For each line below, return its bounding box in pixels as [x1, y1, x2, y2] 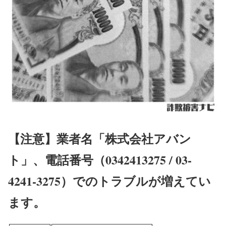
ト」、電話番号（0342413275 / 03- [8, 150, 192, 168]
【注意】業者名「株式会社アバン [8, 129, 191, 147]
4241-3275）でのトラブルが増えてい [8, 172, 211, 190]
